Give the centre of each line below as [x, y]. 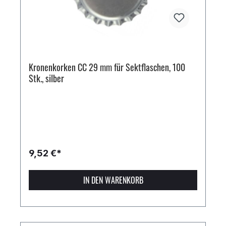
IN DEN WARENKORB [113, 180]
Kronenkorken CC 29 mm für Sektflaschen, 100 [107, 67]
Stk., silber [46, 78]
